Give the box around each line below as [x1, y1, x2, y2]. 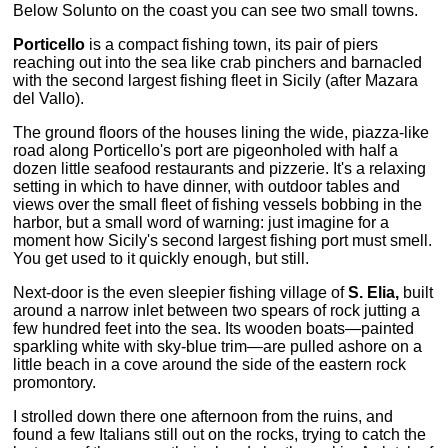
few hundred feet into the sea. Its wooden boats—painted [13, 320, 415, 338]
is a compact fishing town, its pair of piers [89, 36, 379, 54]
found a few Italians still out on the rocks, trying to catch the [13, 426, 427, 444]
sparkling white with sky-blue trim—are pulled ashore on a [13, 338, 423, 356]
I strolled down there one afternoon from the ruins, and [13, 408, 394, 426]
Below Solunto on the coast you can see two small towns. [13, 2, 419, 20]
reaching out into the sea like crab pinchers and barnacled [13, 54, 423, 72]
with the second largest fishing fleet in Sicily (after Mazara [13, 72, 419, 90]
